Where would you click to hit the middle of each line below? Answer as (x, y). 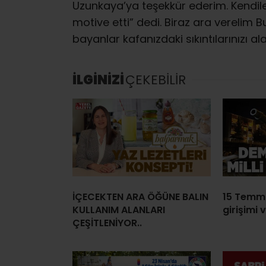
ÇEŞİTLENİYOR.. (107, 223)
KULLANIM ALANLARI (119, 210)
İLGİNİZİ (98, 80)
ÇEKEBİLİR (156, 80)
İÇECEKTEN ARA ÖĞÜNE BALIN (140, 197)
